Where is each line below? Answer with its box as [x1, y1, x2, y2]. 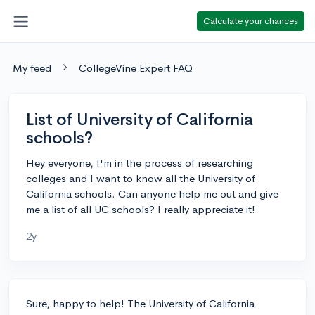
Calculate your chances [203, 14, 298, 27]
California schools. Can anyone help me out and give [26, 186, 278, 200]
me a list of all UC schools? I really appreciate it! [26, 202, 255, 216]
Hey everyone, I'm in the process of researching [26, 155, 253, 169]
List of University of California [26, 108, 253, 130]
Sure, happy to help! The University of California [26, 296, 255, 310]
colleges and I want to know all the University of [26, 171, 255, 185]
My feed [13, 60, 51, 75]
